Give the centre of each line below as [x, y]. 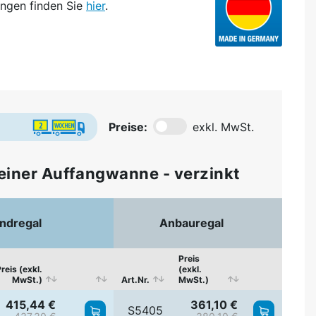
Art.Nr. [135, 279]
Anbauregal [191, 223]
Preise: [128, 127]
